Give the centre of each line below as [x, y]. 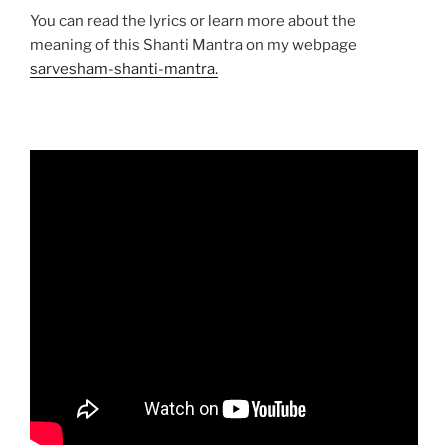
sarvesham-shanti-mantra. [124, 69]
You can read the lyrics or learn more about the [193, 21]
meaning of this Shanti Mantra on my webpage [193, 45]
